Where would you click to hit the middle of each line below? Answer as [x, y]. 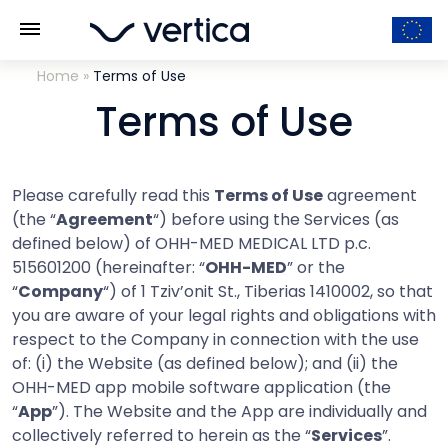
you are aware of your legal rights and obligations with [224, 315]
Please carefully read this [113, 195]
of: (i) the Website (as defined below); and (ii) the [205, 363]
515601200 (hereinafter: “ [108, 267]
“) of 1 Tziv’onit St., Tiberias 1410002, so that [268, 291]
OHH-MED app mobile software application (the [201, 387]
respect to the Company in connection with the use [215, 339]
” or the [316, 267]
